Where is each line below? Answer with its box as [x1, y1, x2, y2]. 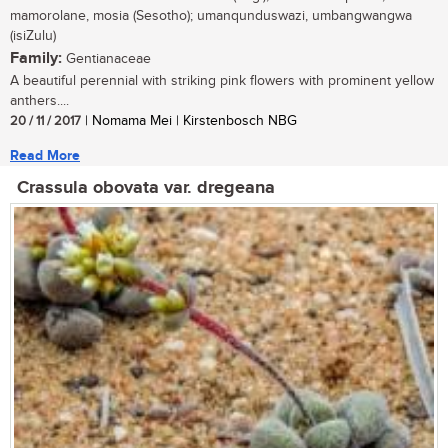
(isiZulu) [10, 28, 56, 45]
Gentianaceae [62, 51, 151, 68]
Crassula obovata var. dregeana [17, 177, 275, 200]
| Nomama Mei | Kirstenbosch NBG [81, 113, 297, 130]
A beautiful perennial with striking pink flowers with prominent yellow [10, 73, 434, 90]
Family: [10, 49, 62, 69]
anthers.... [10, 93, 69, 110]
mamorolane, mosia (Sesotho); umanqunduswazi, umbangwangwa [10, 8, 412, 25]
